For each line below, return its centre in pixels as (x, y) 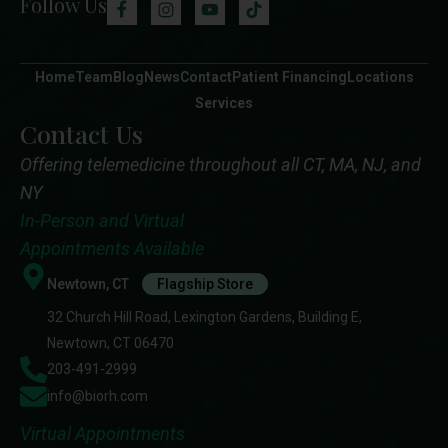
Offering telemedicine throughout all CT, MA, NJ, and (220, 164)
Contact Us (81, 133)
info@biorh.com (97, 395)
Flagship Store (205, 283)
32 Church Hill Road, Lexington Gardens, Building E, (204, 316)
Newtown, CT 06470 (110, 342)
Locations (380, 76)
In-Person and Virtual (102, 220)
